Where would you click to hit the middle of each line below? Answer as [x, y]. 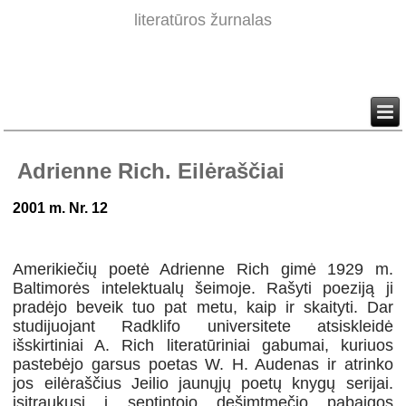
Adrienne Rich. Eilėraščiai [151, 171]
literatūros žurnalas [203, 20]
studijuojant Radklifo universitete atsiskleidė [203, 327]
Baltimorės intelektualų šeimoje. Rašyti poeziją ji [203, 289]
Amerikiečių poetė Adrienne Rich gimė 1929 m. [203, 270]
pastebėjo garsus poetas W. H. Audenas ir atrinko [203, 365]
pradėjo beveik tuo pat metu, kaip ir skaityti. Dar [203, 308]
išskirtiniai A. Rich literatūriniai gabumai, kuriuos [203, 346]
